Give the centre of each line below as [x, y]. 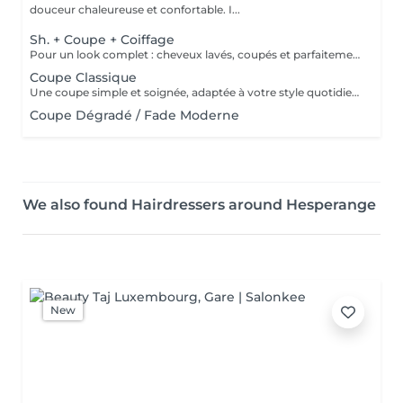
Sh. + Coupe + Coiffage [102, 40]
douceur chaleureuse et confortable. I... [135, 9]
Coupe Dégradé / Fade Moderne [134, 115]
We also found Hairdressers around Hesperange [199, 205]
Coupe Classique [83, 77]
